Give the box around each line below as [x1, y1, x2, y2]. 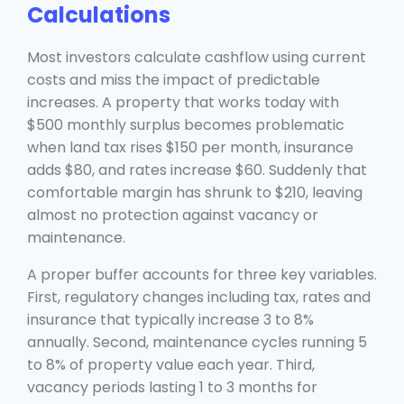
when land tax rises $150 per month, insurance [27, 136, 353, 158]
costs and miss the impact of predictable [27, 69, 320, 90]
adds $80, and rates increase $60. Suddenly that [27, 159, 367, 180]
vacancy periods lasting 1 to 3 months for [27, 376, 317, 398]
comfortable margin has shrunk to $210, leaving [27, 181, 363, 203]
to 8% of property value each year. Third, [27, 353, 315, 375]
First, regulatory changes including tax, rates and [27, 286, 371, 308]
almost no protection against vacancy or [27, 204, 318, 225]
